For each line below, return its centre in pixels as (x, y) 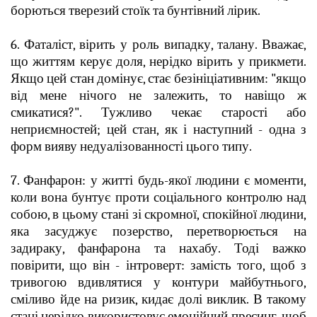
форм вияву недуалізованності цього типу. (131, 146)
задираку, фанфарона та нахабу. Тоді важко (158, 248)
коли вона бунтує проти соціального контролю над (158, 197)
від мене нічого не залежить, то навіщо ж (158, 95)
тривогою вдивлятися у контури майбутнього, (158, 282)
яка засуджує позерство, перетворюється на (158, 231)
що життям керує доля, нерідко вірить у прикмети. (158, 61)
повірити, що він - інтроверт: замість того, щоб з (158, 265)
